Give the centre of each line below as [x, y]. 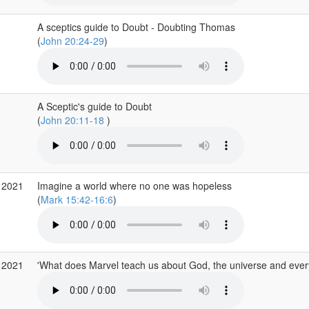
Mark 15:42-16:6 [77, 199]
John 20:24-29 [72, 41]
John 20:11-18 [73, 120]
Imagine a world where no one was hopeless [134, 186]
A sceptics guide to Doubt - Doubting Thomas [136, 27]
